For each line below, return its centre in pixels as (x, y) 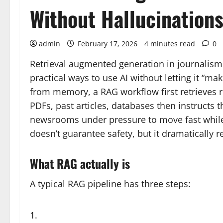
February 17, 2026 (108, 44)
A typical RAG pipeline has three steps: (110, 184)
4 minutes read (170, 44)
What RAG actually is (80, 163)
